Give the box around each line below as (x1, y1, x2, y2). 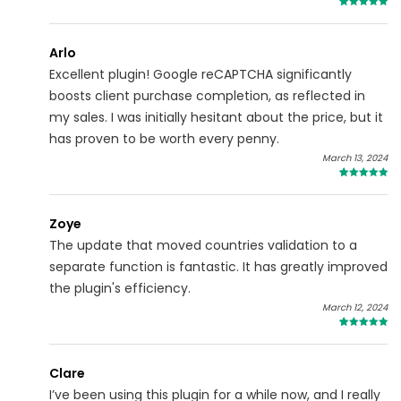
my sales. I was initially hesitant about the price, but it (49, 108, 383, 127)
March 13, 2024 (322, 151, 388, 166)
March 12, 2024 (322, 301, 388, 315)
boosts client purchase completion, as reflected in (49, 87, 365, 106)
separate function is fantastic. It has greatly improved (49, 258, 388, 277)
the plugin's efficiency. (49, 279, 191, 298)
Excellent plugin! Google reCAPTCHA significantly (49, 65, 352, 84)
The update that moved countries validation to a (49, 236, 357, 255)
